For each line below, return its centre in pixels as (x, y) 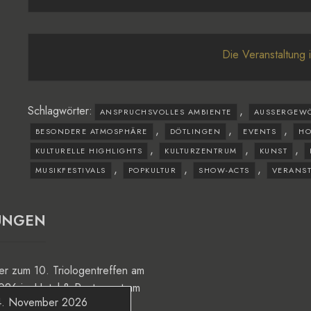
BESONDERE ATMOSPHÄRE (91, 131)
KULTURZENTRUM (201, 150)
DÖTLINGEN (195, 131)
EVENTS (260, 131)
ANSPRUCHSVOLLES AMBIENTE (166, 111)
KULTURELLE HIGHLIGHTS (89, 150)
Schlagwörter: (60, 110)
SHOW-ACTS (224, 170)
